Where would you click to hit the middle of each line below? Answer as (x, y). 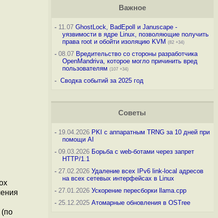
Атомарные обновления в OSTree (141, 203)
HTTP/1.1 (76, 159)
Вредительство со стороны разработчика (136, 54)
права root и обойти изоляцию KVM (114, 42)
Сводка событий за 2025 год (102, 81)
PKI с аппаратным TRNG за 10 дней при (150, 132)
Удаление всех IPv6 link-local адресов (147, 171)
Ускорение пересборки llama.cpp (139, 191)
